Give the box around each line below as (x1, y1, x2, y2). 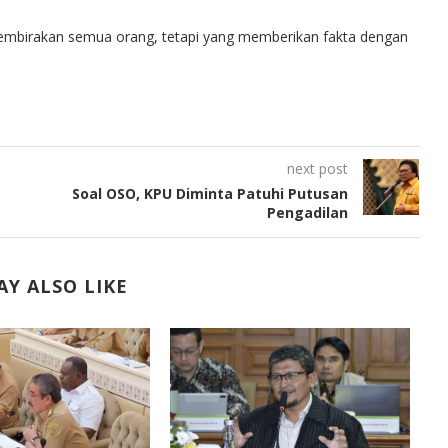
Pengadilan (266, 203, 348, 222)
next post (286, 159, 348, 178)
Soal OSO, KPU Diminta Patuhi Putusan (71, 184, 348, 203)
